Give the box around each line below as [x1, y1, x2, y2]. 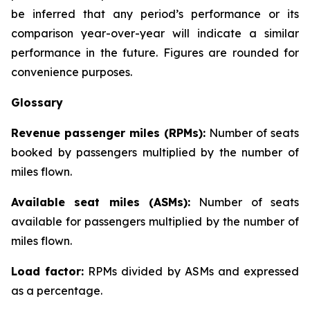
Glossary [11, 95, 63, 109]
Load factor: [11, 264, 84, 278]
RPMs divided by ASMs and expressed [84, 264, 300, 278]
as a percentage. [11, 284, 102, 298]
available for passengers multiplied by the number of [11, 215, 299, 228]
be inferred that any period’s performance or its [11, 7, 299, 21]
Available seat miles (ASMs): [11, 195, 190, 209]
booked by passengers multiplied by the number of [11, 145, 299, 159]
